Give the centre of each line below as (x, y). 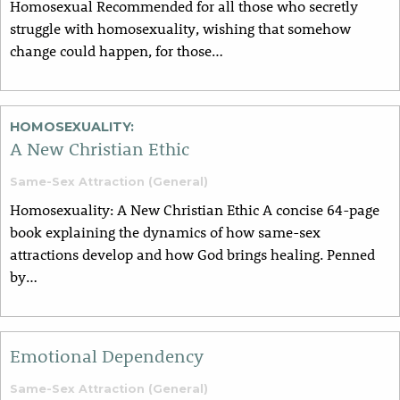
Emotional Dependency (107, 356)
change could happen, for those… (117, 51)
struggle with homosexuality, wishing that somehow (180, 29)
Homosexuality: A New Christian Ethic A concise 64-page (195, 210)
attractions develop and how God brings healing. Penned (192, 254)
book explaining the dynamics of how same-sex (165, 232)
